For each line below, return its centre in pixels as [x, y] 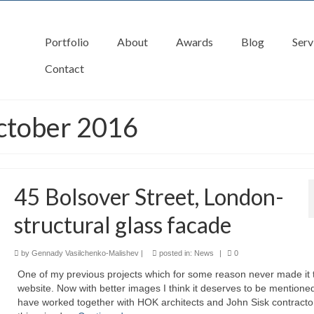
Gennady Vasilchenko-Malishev [85, 253]
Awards [194, 42]
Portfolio [67, 42]
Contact [64, 68]
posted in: [175, 253]
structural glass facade [122, 225]
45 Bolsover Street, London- [149, 197]
